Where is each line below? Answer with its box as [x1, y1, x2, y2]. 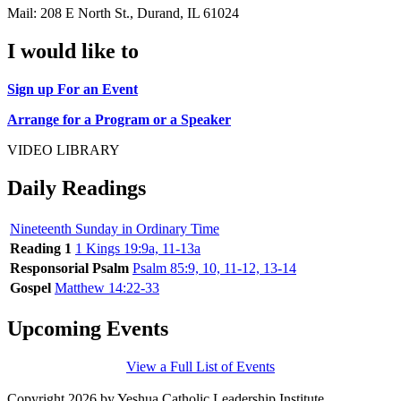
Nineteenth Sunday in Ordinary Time [10, 220, 219, 236]
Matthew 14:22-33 [55, 279, 159, 295]
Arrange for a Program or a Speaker [7, 111, 231, 127]
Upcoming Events [7, 316, 168, 340]
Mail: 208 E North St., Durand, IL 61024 [7, 5, 239, 21]
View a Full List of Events [126, 358, 275, 374]
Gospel [10, 279, 51, 295]
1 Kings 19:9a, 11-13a [75, 240, 200, 256]
